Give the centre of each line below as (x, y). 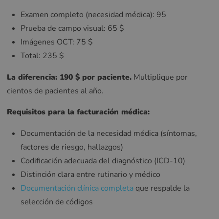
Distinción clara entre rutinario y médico (90, 175)
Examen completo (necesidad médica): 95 (93, 14)
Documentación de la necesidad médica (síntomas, (109, 134)
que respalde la (162, 188)
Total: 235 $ (42, 55)
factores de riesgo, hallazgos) (72, 147)
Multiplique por (160, 77)
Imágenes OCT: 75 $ (57, 42)
